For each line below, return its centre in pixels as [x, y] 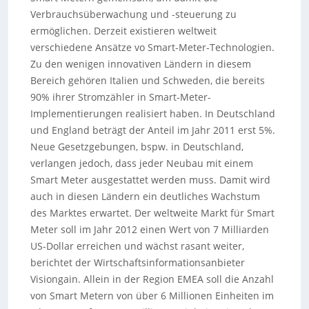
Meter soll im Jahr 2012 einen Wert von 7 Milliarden [149, 229]
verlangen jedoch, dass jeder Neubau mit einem [141, 163]
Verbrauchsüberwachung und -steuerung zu [133, 14]
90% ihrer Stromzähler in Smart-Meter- [120, 97]
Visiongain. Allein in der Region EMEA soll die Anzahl [152, 279]
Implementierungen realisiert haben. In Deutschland [152, 113]
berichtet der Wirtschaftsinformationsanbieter [137, 262]
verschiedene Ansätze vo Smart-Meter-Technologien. [152, 47]
